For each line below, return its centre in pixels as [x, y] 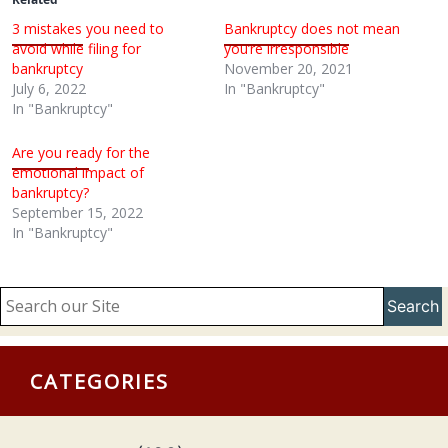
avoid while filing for [76, 48]
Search [413, 306]
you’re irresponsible [286, 48]
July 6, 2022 [49, 88]
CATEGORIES [99, 381]
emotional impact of [78, 172]
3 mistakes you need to [88, 28]
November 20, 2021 [288, 68]
